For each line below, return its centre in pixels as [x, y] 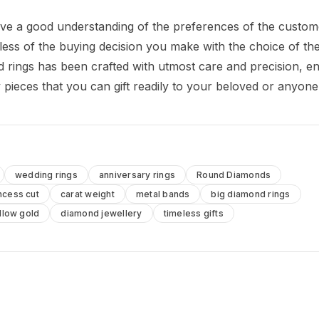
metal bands [163, 194]
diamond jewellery [101, 213]
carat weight [87, 194]
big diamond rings [251, 194]
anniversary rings [137, 174]
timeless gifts [193, 213]
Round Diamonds [234, 174]
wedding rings [46, 174]
